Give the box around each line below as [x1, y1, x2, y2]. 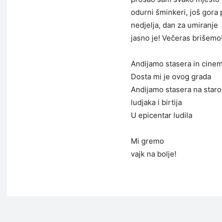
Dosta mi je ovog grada [131, 72, 211, 81]
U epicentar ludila [131, 111, 192, 120]
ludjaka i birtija [131, 98, 182, 107]
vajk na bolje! [131, 149, 176, 159]
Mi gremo [131, 136, 164, 146]
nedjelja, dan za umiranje [131, 20, 218, 30]
